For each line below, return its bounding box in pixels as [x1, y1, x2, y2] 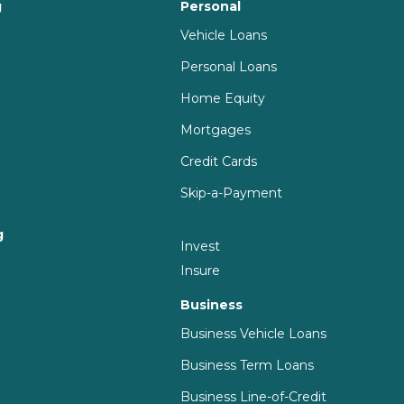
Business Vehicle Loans [180, 325, 327, 342]
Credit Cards [180, 152, 258, 170]
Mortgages [180, 121, 252, 138]
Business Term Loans [180, 356, 315, 373]
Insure [180, 262, 221, 279]
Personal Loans [180, 58, 278, 75]
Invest [180, 237, 221, 254]
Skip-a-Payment [180, 184, 283, 201]
